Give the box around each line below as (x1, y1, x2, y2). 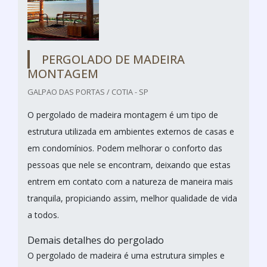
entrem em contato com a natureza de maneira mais (27, 175, 233, 187)
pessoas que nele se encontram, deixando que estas (27, 159, 231, 170)
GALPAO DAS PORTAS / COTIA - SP (27, 86, 148, 97)
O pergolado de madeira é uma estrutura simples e (27, 249, 225, 261)
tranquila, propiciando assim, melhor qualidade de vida (27, 192, 237, 204)
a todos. (27, 209, 59, 221)
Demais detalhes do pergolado (27, 233, 164, 247)
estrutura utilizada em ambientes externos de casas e (27, 125, 234, 137)
